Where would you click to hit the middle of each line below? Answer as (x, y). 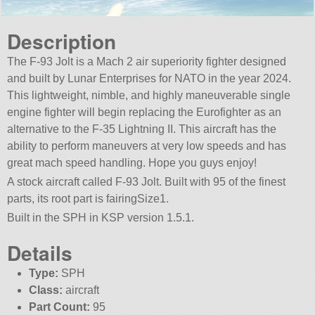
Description (62, 41)
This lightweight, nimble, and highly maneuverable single (149, 95)
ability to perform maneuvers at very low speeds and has (147, 146)
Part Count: (59, 307)
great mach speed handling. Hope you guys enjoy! (132, 162)
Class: (45, 290)
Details (40, 252)
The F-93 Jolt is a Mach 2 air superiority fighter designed (147, 61)
